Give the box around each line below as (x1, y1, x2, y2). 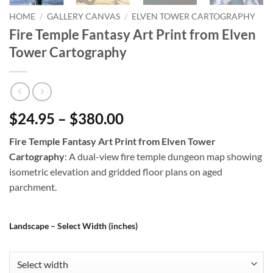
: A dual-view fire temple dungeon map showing (65, 150, 262, 162)
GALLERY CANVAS (47, 12, 121, 22)
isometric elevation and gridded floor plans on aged (9, 165, 222, 177)
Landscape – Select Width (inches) (9, 221, 138, 232)
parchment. (9, 180, 57, 193)
